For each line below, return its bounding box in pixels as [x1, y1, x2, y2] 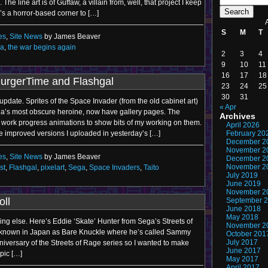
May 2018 [226, 213, 258, 221]
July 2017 [226, 238, 258, 246]
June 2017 [226, 246, 261, 255]
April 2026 [226, 121, 260, 129]
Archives [220, 111, 255, 121]
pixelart [41, 163, 65, 172]
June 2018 [226, 205, 261, 213]
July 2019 [226, 171, 258, 179]
